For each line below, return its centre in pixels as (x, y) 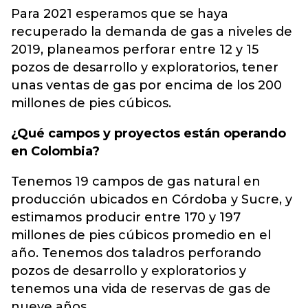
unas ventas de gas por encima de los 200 (146, 85)
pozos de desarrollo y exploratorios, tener (145, 67)
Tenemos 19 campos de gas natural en (136, 181)
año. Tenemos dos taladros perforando (136, 253)
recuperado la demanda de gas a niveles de (152, 32)
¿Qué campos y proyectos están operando (148, 133)
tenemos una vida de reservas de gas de (141, 289)
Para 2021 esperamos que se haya (120, 14)
